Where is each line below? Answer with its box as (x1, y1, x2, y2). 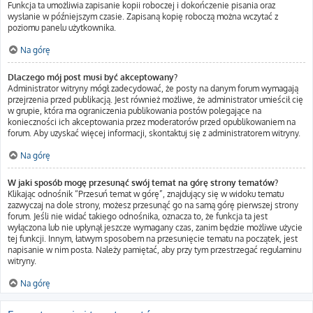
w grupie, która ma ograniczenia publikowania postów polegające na (8, 105, 261, 116)
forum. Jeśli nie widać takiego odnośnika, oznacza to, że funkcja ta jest (8, 211, 268, 221)
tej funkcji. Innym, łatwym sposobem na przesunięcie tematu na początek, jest (8, 233, 298, 244)
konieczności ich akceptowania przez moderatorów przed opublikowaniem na (8, 117, 296, 127)
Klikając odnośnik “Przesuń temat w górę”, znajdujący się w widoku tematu (8, 189, 284, 199)
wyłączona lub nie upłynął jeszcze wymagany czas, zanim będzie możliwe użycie (8, 222, 303, 233)
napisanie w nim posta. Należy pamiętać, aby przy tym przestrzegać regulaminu (8, 245, 301, 255)
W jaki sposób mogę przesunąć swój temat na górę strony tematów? (8, 177, 278, 188)
